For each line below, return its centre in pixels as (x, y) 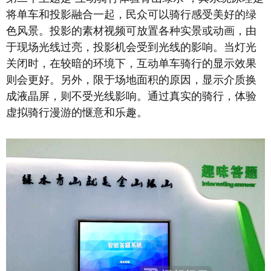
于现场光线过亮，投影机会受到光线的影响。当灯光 (131, 47)
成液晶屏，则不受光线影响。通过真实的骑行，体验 (131, 96)
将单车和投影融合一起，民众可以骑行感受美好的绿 (131, 15)
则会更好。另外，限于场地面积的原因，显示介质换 (131, 80)
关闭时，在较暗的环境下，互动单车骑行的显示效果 (131, 64)
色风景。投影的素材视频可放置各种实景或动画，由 (131, 31)
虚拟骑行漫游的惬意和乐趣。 (77, 113)
